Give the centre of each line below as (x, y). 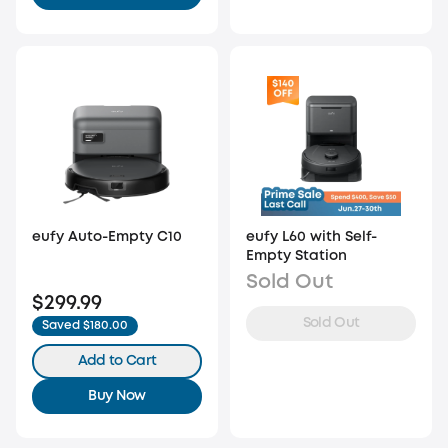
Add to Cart (117, 361)
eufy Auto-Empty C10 (107, 237)
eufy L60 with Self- (311, 237)
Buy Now (117, 396)
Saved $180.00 (85, 326)
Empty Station (296, 256)
